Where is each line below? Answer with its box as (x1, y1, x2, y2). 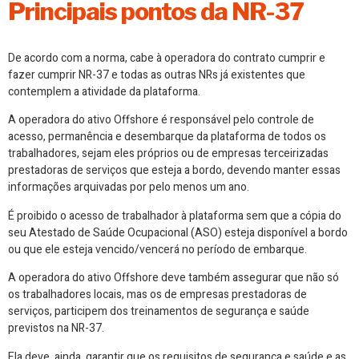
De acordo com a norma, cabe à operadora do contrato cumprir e (8, 50, 325, 67)
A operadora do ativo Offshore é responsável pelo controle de (8, 111, 314, 129)
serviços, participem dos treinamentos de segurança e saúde (8, 303, 309, 321)
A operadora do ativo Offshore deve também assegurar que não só (8, 269, 339, 287)
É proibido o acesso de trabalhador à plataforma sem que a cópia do (8, 207, 341, 224)
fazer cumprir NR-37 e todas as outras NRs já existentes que (8, 67, 305, 84)
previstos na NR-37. (8, 320, 104, 337)
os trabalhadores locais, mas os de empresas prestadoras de (8, 286, 307, 304)
